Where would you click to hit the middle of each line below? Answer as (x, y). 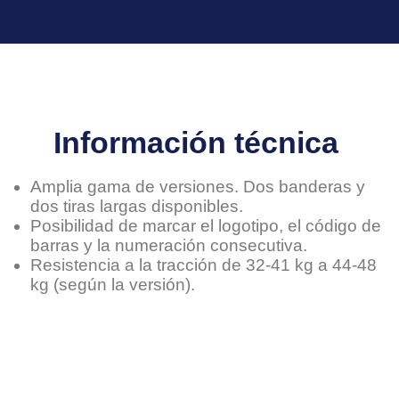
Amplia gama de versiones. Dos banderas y (197, 187)
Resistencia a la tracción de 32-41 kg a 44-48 (203, 265)
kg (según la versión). (112, 285)
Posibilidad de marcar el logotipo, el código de (205, 226)
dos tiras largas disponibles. (136, 207)
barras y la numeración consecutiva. (168, 246)
